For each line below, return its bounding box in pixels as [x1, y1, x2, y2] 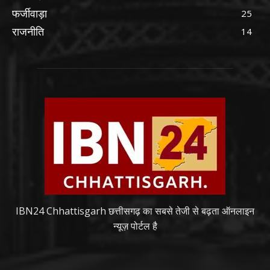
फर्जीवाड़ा [12, 6, 47, 21]
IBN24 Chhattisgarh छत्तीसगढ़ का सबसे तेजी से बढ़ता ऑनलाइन [16, 204, 254, 218]
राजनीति [12, 24, 44, 39]
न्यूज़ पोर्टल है [113, 219, 157, 233]
